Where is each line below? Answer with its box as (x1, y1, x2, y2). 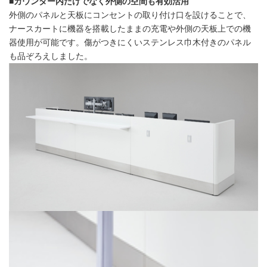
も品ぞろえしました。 (9, 52, 92, 61)
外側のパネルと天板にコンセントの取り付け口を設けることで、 (9, 11, 251, 20)
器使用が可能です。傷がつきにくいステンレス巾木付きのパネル (9, 38, 251, 48)
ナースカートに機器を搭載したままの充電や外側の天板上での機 (9, 24, 251, 34)
